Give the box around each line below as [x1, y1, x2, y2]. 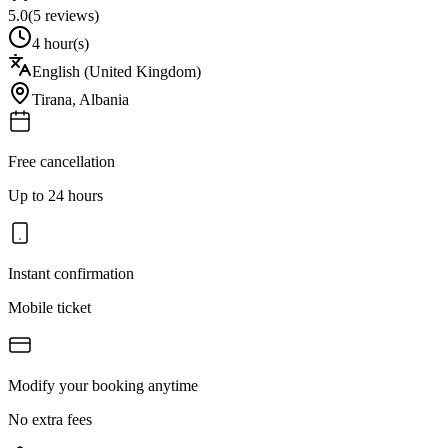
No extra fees [8, 410, 92, 428]
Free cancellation [8, 152, 115, 170]
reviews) [41, 6, 99, 24]
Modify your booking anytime [8, 376, 198, 394]
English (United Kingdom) [32, 62, 201, 80]
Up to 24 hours [8, 186, 103, 204]
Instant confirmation [8, 264, 134, 282]
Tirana [32, 90, 72, 108]
